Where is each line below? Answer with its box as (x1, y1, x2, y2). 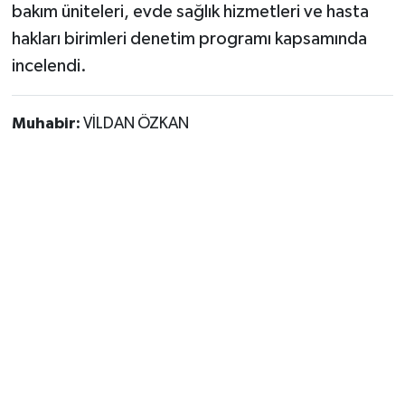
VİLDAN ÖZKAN (82, 116, 189, 133)
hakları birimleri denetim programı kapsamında (11, 30, 367, 49)
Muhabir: (11, 116, 83, 133)
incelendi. (11, 57, 87, 76)
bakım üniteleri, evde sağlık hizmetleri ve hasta (11, 3, 369, 22)
